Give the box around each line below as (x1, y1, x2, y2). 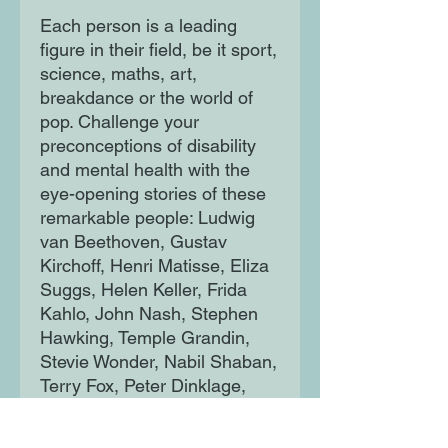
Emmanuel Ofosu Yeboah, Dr (40, 423, 269, 445)
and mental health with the (40, 159, 250, 181)
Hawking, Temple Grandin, (40, 327, 250, 349)
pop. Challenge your (40, 111, 199, 133)
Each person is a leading (40, 15, 237, 37)
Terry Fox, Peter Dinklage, (40, 375, 246, 397)
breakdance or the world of (40, 87, 253, 109)
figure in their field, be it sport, (40, 39, 277, 61)
